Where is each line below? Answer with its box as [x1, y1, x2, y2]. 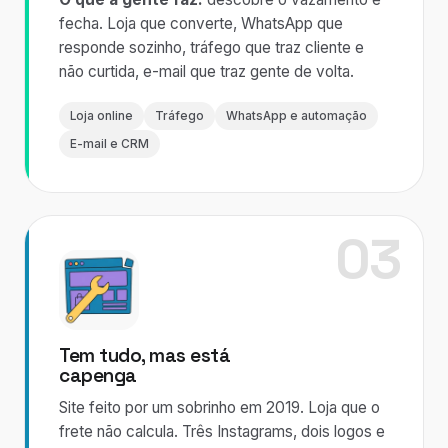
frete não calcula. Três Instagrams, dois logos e [59, 422, 385, 441]
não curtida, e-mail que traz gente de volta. [59, 62, 354, 81]
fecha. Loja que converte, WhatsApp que [59, 14, 343, 33]
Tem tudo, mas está [59, 343, 231, 368]
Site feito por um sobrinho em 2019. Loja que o [59, 398, 380, 417]
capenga [59, 363, 137, 388]
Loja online [70, 109, 133, 123]
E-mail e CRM [70, 137, 149, 151]
